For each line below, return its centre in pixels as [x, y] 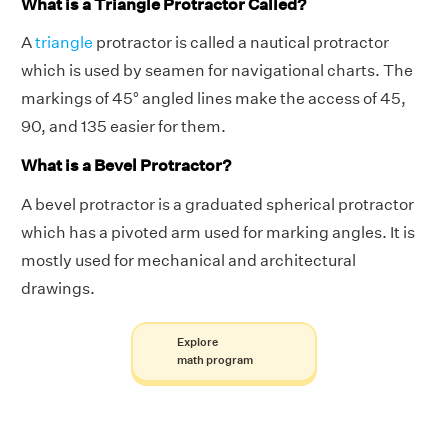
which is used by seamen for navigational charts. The [217, 71]
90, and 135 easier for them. [123, 127]
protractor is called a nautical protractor [241, 43]
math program [214, 360]
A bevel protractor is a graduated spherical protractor [217, 204]
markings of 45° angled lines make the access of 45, [213, 99]
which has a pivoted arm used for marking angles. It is [218, 232]
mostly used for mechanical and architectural [188, 260]
